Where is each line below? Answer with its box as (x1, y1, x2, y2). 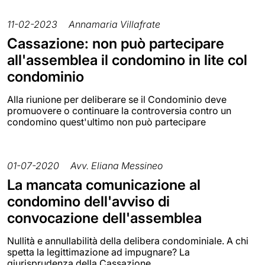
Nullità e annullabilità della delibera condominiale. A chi (7, 235, 248, 247)
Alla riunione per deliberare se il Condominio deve (7, 93, 227, 106)
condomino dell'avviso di (7, 193, 170, 211)
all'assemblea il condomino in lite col (7, 51, 247, 69)
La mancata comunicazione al (7, 176, 201, 194)
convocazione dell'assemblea (7, 209, 202, 227)
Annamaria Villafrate (69, 18, 160, 31)
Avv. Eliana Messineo (70, 160, 163, 172)
